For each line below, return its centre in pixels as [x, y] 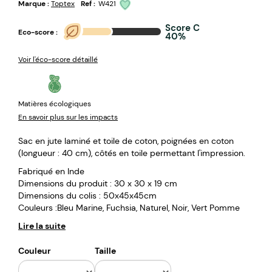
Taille [105, 250]
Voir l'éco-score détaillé [58, 59]
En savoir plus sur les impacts [68, 117]
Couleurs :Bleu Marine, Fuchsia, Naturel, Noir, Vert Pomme [129, 207]
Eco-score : [38, 32]
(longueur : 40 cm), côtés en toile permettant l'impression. [132, 153]
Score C [182, 28]
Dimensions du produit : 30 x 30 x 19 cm [98, 183]
